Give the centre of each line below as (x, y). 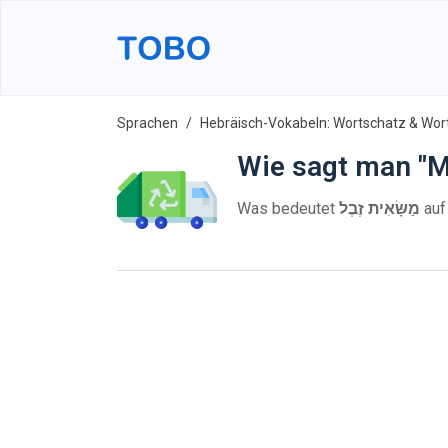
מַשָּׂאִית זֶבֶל (379, 208)
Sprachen (147, 123)
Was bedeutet (288, 208)
